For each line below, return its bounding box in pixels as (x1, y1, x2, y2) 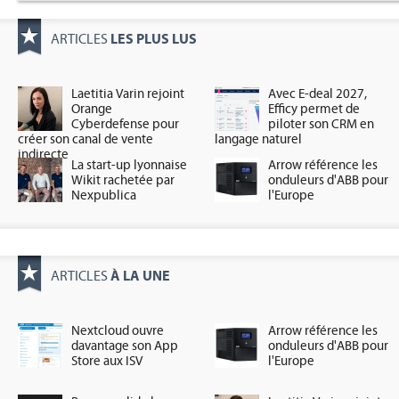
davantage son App (71, 338, 178, 354)
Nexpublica (71, 188, 136, 203)
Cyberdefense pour (71, 117, 179, 132)
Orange (71, 102, 112, 117)
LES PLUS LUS (110, 30, 197, 47)
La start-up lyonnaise (71, 158, 187, 173)
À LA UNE (110, 267, 170, 284)
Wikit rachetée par (71, 173, 175, 188)
